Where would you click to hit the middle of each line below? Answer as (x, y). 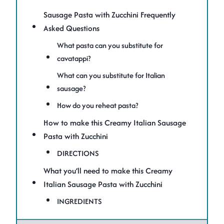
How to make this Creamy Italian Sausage (115, 123)
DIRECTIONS (78, 153)
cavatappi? (74, 58)
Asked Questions (72, 28)
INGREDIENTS (79, 201)
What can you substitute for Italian (111, 75)
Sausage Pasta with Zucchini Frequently (110, 15)
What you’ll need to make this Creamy (108, 171)
